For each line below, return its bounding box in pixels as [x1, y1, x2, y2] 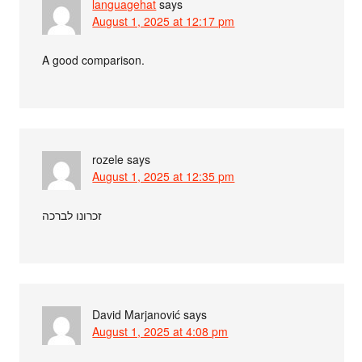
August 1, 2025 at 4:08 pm [92, 323, 229, 339]
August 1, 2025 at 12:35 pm [92, 168, 235, 184]
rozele [92, 151, 124, 167]
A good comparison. [42, 52, 145, 68]
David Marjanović [92, 306, 181, 322]
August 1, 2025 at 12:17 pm [92, 13, 235, 29]
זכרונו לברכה [42, 207, 103, 223]
